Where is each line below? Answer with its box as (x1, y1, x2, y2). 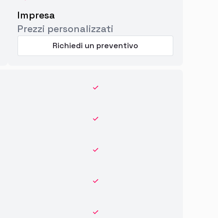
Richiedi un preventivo (53, 40, 138, 51)
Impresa (18, 9, 55, 22)
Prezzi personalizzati (18, 22, 113, 36)
